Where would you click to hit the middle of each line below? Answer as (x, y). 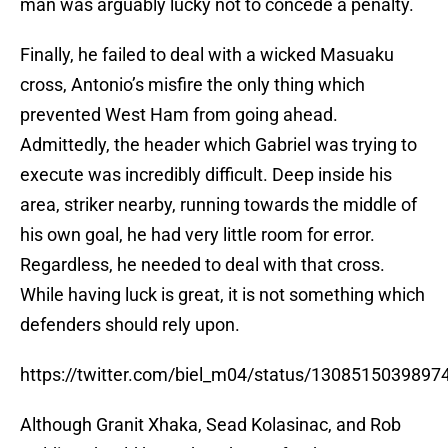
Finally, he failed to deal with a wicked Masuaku (207, 55)
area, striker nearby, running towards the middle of (218, 205)
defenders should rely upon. (130, 325)
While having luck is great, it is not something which (222, 295)
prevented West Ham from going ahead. (179, 115)
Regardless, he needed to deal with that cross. (202, 265)
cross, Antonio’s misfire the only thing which (192, 85)
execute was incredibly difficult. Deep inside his (206, 175)
